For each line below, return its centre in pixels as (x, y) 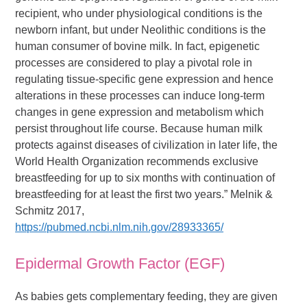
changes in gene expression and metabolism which (140, 112)
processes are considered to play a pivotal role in (134, 62)
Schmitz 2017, (50, 210)
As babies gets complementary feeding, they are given (147, 296)
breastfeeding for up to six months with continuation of (145, 177)
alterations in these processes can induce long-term (140, 95)
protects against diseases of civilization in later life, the (147, 145)
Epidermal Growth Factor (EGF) (120, 263)
